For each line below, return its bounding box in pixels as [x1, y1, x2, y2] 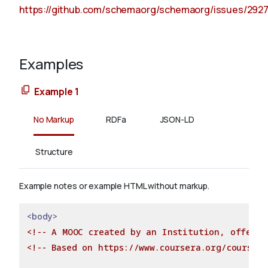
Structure [35, 146, 73, 158]
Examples [19, 54, 84, 74]
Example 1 [33, 85, 79, 99]
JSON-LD [160, 114, 194, 126]
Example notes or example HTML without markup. [19, 180, 209, 192]
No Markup [33, 114, 74, 126]
